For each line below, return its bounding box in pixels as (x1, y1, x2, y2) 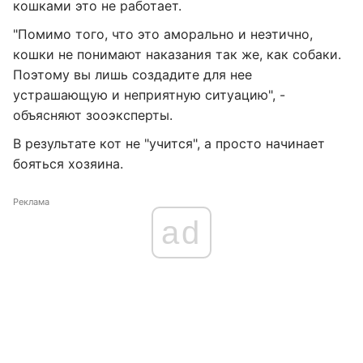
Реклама (13, 196, 49, 207)
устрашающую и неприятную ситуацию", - (13, 87, 285, 103)
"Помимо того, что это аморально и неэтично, (13, 26, 313, 42)
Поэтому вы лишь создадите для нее (13, 66, 252, 83)
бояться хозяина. (13, 156, 123, 172)
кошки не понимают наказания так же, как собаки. (13, 46, 341, 62)
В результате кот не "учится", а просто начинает (13, 135, 325, 152)
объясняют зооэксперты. (13, 107, 173, 123)
